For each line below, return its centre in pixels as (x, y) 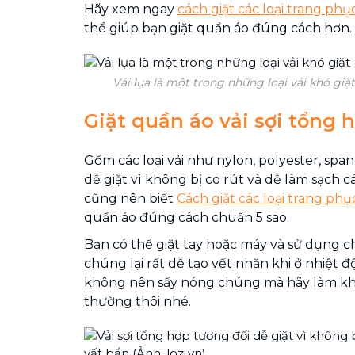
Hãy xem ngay (131, 9)
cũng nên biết (130, 198)
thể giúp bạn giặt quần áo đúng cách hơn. (218, 28)
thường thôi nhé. (137, 302)
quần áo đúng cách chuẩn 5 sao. (187, 218)
